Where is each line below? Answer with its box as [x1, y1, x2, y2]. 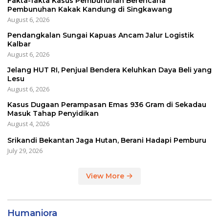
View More [86, 172, 126, 181]
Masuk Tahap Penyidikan [7, 109, 99, 118]
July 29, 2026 [7, 146, 43, 155]
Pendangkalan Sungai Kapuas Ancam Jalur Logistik [7, 31, 194, 40]
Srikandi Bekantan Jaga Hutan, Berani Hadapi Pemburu [7, 136, 206, 145]
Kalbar [7, 40, 31, 49]
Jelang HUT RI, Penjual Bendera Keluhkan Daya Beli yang [7, 66, 212, 75]
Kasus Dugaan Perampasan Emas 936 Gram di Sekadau [7, 100, 206, 109]
